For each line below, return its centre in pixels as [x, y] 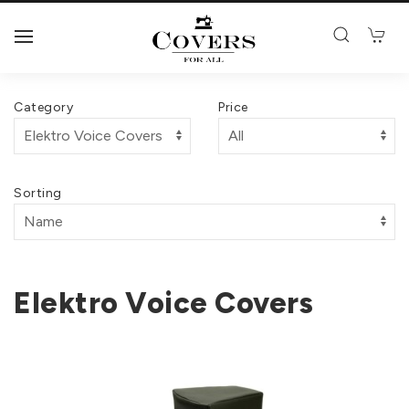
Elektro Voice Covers [163, 303]
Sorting [38, 193]
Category [43, 107]
